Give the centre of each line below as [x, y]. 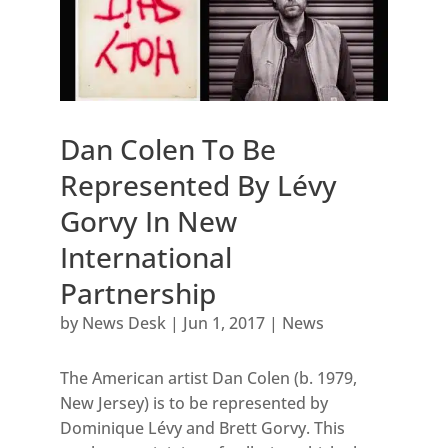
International [145, 257]
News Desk [123, 323]
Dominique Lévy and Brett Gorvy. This [202, 428]
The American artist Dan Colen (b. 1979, [208, 378]
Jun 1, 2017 [223, 323]
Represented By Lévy [198, 185]
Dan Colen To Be [167, 149]
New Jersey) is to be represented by [193, 403]
